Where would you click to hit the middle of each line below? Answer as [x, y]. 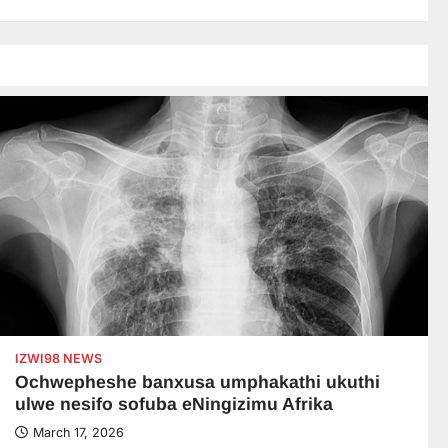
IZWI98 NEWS [58, 359]
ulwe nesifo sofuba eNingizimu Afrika [174, 404]
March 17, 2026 [78, 433]
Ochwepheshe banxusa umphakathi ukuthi [197, 382]
